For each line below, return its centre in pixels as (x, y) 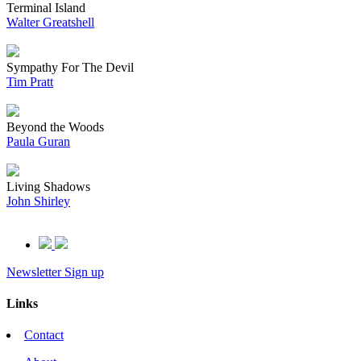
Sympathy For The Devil (70, 67)
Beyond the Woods (55, 127)
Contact (44, 335)
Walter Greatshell (50, 22)
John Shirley (38, 201)
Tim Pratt (30, 81)
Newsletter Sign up (55, 272)
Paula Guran (38, 141)
